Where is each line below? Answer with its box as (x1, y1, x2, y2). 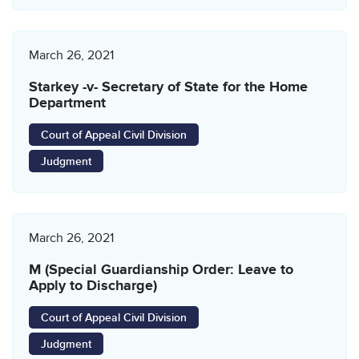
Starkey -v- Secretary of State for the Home (29, 78, 308, 96)
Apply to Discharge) (29, 276, 157, 295)
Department (29, 94, 106, 112)
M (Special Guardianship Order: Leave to (29, 260, 293, 279)
